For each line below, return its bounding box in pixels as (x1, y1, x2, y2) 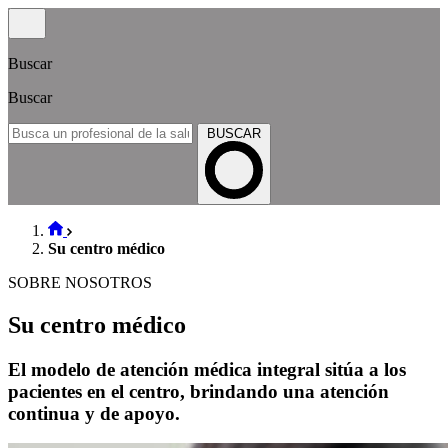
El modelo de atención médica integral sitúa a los (8, 358, 406, 380)
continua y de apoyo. (8, 402, 180, 424)
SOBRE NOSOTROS (8, 273, 152, 291)
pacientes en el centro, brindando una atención (8, 380, 389, 402)
